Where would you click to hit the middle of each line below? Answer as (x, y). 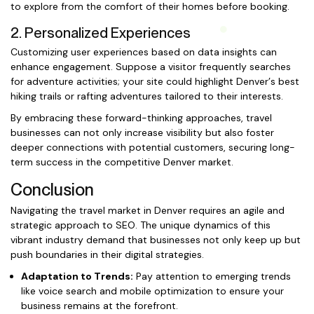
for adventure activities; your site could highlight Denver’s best (155, 81)
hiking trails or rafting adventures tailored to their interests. (147, 96)
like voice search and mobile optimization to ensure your (152, 291)
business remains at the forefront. (100, 306)
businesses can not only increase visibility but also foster (142, 132)
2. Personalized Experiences (101, 33)
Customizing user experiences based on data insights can (144, 52)
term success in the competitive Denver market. (122, 162)
